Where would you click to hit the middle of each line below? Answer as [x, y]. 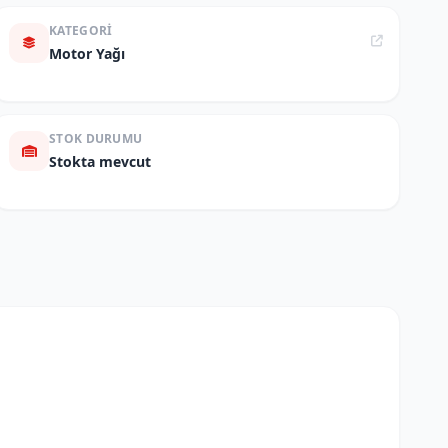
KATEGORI [81, 30]
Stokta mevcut [100, 161]
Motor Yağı [87, 53]
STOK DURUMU [96, 138]
